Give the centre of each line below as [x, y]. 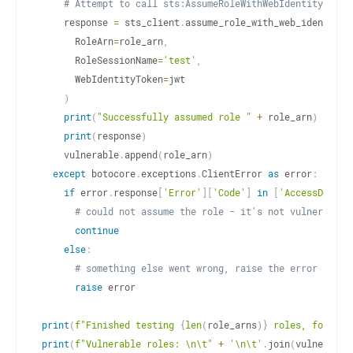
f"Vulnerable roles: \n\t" [144, 343]
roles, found [307, 324]
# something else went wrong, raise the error [196, 268]
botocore [111, 173]
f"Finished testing [127, 324]
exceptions [169, 173]
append [141, 154]
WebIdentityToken [102, 78]
